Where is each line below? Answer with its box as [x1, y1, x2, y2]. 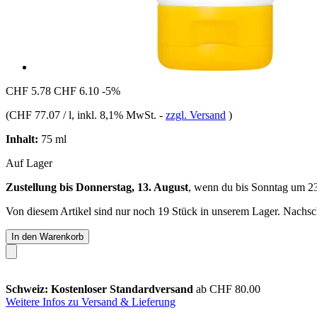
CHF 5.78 [6, 84, 51, 97]
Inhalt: [6, 132, 38, 145]
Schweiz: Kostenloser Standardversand [6, 282, 196, 295]
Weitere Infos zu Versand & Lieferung [6, 295, 175, 308]
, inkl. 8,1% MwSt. [71, 108, 159, 121]
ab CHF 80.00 [196, 282, 260, 295]
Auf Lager [6, 156, 52, 169]
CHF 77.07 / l [9, 108, 71, 121]
